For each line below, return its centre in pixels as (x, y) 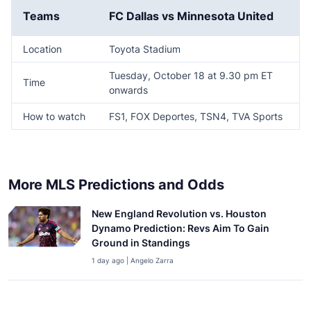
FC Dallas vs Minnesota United (191, 16)
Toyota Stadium (145, 49)
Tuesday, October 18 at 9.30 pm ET (191, 75)
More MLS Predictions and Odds (116, 185)
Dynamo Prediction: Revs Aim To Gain (180, 228)
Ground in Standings (141, 243)
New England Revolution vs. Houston (179, 213)
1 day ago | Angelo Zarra (133, 260)
